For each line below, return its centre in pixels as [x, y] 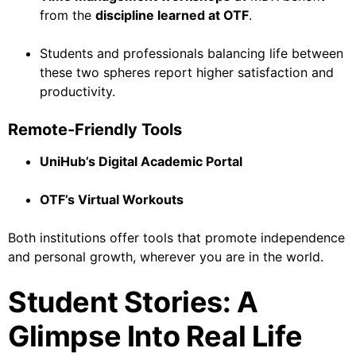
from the [68, 15]
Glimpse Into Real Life [155, 337]
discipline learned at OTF [172, 15]
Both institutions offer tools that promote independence [176, 238]
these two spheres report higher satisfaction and [187, 73]
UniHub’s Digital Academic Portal [141, 162]
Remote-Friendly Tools [95, 130]
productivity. [77, 92]
